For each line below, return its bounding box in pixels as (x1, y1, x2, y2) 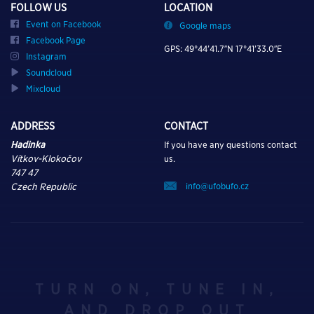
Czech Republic (11, 182, 76, 193)
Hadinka (11, 139, 45, 151)
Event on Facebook (26, 19, 101, 30)
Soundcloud (26, 67, 71, 78)
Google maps (179, 20, 231, 32)
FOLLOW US (11, 2, 67, 14)
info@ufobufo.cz (184, 181, 249, 192)
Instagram (26, 51, 67, 62)
